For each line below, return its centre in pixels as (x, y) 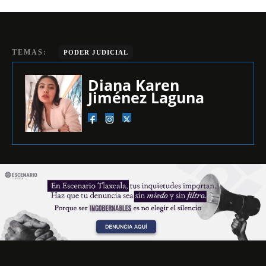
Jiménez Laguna (146, 97)
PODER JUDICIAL (96, 52)
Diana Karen (134, 85)
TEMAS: (29, 52)
